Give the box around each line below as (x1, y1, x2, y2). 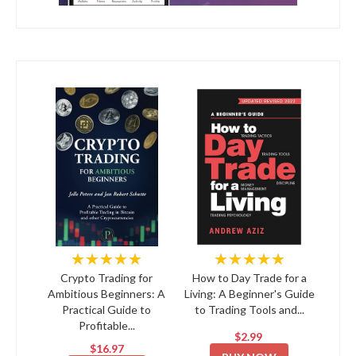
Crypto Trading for (60, 271, 153, 285)
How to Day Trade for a (192, 271, 307, 285)
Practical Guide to (62, 303, 152, 317)
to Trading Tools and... (194, 303, 304, 317)
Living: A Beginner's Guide (184, 287, 315, 301)
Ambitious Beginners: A (48, 287, 166, 301)
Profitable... (78, 319, 135, 333)
